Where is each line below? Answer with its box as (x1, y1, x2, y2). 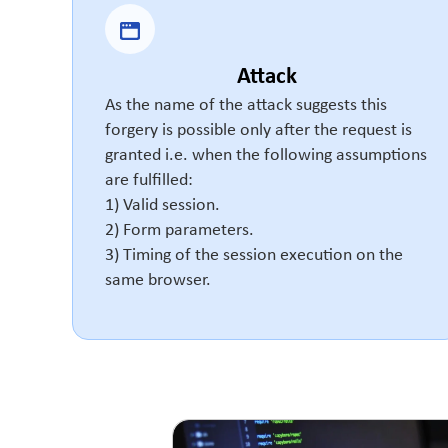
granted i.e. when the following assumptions (105, 146, 427, 164)
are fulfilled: (105, 171, 193, 189)
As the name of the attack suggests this (105, 96, 387, 114)
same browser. (105, 271, 211, 289)
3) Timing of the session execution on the (105, 246, 403, 264)
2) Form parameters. (105, 221, 254, 239)
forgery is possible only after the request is (105, 121, 412, 139)
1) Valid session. (105, 196, 220, 214)
